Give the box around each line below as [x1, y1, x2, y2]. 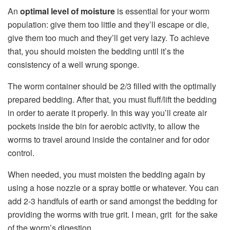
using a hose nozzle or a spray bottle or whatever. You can [8, 182, 219, 194]
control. [8, 147, 34, 159]
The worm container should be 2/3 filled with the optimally [8, 80, 216, 92]
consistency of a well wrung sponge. [8, 59, 139, 71]
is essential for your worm [115, 5, 209, 17]
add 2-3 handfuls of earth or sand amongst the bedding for [8, 195, 217, 207]
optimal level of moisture [20, 5, 115, 17]
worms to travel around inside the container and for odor [8, 133, 209, 146]
